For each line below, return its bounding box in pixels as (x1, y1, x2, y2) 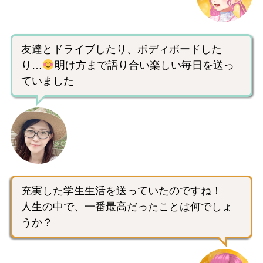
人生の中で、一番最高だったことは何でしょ (21, 200, 232, 213)
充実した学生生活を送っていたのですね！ (21, 184, 222, 197)
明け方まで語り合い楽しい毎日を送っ (54, 59, 234, 71)
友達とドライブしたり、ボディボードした (21, 43, 222, 55)
